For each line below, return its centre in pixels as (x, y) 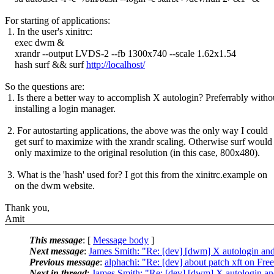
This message (56, 240)
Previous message (65, 262)
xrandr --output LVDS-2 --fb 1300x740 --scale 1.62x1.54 (120, 53)
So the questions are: (45, 86)
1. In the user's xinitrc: (49, 31)
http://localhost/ (116, 64)
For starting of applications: (57, 20)
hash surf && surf (46, 64)
